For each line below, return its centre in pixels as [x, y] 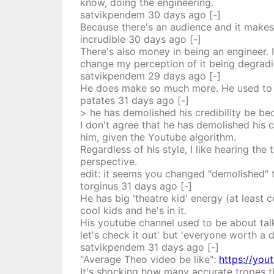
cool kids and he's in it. [133, 210]
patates [97, 100]
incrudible [102, 39]
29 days [166, 76]
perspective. [108, 161]
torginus [99, 186]
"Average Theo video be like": [149, 259]
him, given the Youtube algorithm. [158, 137]
